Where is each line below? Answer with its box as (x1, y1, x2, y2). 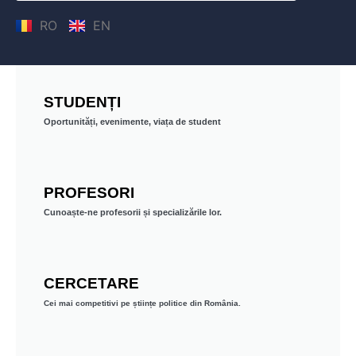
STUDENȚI (44, 94, 121, 111)
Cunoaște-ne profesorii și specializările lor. (44, 207, 222, 218)
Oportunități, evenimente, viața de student (44, 117, 221, 127)
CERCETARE (44, 275, 139, 292)
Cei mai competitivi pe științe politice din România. (44, 299, 241, 308)
